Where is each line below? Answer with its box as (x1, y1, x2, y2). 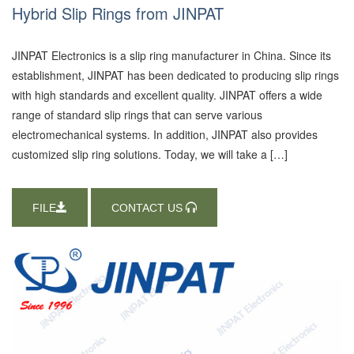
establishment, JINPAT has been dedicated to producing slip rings (12, 67, 339, 83)
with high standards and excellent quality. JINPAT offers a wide (12, 87, 322, 103)
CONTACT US (111, 201, 186, 216)
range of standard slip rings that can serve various (12, 107, 262, 122)
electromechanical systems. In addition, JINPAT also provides (12, 126, 318, 142)
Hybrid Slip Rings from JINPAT (12, 2, 224, 24)
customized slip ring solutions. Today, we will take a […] (12, 146, 288, 162)
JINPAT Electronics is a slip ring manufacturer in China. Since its (12, 47, 331, 63)
